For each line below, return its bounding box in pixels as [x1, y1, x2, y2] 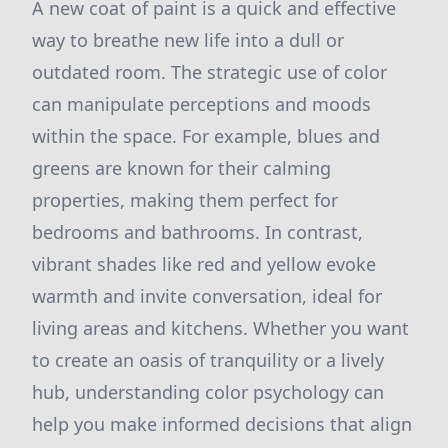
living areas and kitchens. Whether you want [32, 316, 409, 340]
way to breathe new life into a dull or [32, 28, 344, 52]
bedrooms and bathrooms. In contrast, [32, 220, 363, 244]
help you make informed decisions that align [32, 412, 412, 436]
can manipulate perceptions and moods [32, 92, 371, 116]
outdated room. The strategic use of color [32, 60, 387, 84]
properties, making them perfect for [32, 188, 338, 212]
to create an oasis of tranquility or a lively [32, 348, 384, 372]
